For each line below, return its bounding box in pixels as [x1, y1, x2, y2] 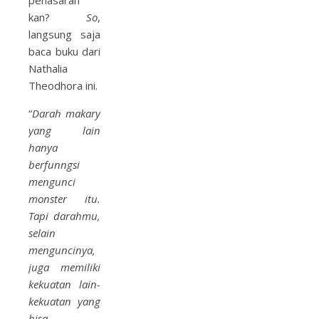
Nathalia [28, 61, 68, 75]
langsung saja [28, 27, 100, 41]
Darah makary [32, 106, 100, 120]
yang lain [28, 123, 100, 137]
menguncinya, [28, 243, 95, 257]
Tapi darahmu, [28, 209, 100, 223]
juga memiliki [28, 260, 100, 274]
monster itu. [28, 192, 100, 206]
